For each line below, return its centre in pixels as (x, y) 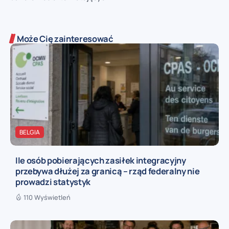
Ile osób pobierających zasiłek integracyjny (101, 160)
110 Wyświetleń (47, 197)
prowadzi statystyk (53, 181)
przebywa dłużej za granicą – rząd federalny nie (108, 171)
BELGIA (30, 132)
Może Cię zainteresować (65, 38)
